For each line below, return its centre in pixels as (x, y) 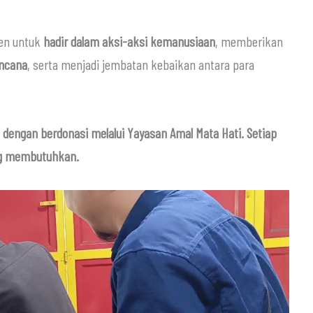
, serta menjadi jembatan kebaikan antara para (141, 64)
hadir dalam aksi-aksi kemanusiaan (129, 41)
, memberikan (249, 41)
